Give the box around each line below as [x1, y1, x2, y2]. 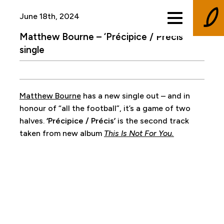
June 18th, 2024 [19, 11, 79, 21]
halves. [19, 116, 46, 125]
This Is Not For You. [103, 128, 174, 138]
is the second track [115, 116, 189, 125]
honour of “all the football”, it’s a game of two [19, 103, 190, 113]
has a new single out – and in [80, 91, 190, 100]
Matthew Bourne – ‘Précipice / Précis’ [19, 31, 185, 42]
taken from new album [19, 128, 104, 138]
